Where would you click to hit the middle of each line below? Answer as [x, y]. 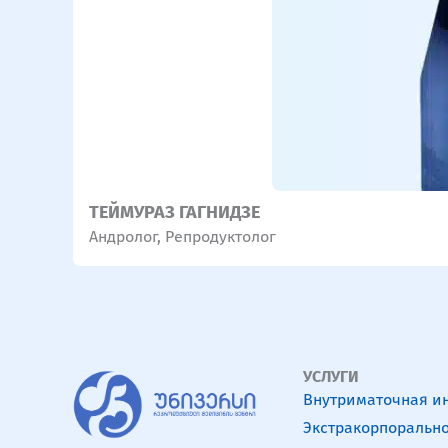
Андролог [123, 237]
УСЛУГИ [330, 377]
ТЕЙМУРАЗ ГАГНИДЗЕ [174, 212]
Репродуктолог [220, 237]
